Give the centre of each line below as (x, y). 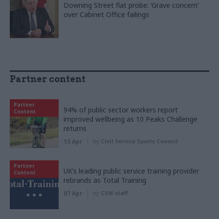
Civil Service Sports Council (139, 141)
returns (75, 129)
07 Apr (73, 194)
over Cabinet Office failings (106, 15)
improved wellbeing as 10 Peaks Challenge (131, 119)
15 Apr (73, 142)
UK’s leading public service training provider (131, 171)
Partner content (48, 79)
